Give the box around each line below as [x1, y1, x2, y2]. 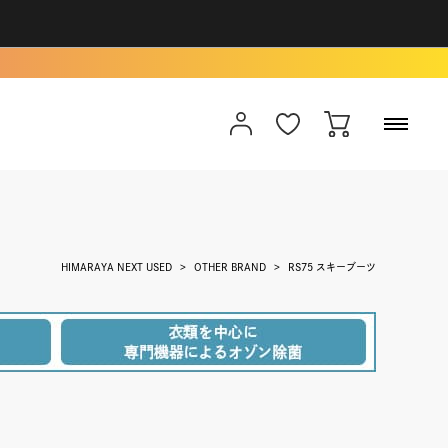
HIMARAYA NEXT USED [61, 262, 172, 272]
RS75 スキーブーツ [288, 262, 376, 272]
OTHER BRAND [194, 262, 266, 272]
